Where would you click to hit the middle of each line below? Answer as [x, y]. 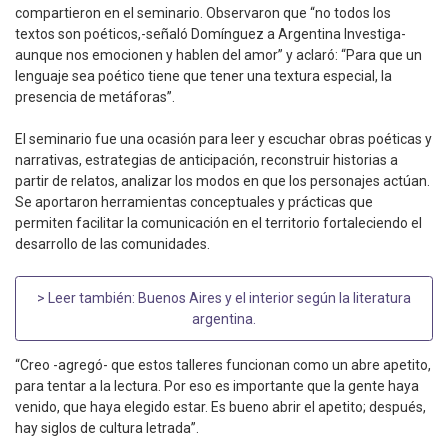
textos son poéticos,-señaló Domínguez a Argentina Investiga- [210, 34]
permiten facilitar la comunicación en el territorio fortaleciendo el [218, 223]
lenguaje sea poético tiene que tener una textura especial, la [203, 76]
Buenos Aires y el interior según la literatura [274, 297]
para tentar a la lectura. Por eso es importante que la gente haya [217, 386]
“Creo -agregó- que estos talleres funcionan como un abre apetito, [223, 365]
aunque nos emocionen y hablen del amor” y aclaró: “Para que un [218, 55]
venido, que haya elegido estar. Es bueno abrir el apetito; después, [220, 407]
